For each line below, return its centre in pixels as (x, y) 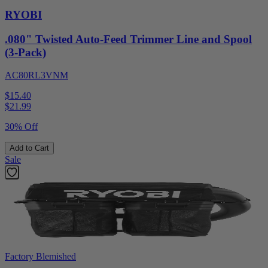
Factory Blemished (40, 257)
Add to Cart (29, 148)
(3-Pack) (25, 52)
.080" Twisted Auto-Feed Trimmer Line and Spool (128, 39)
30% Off (21, 127)
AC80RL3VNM (36, 75)
